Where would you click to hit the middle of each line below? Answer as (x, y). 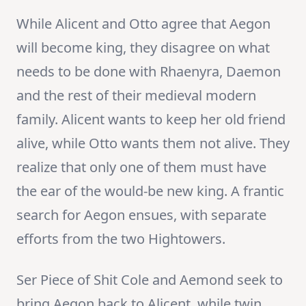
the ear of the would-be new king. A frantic (150, 191)
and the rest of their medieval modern (136, 96)
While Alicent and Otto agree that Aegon (143, 24)
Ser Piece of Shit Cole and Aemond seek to (150, 280)
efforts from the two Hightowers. (121, 239)
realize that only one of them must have (141, 167)
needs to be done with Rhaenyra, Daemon (149, 72)
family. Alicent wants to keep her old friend (151, 120)
